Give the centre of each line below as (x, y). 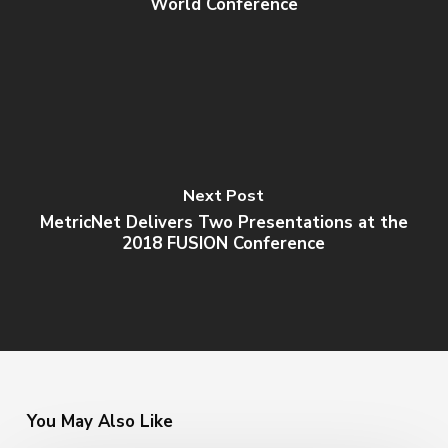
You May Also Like (99, 421)
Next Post (224, 196)
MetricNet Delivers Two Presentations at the (223, 222)
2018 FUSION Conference (224, 243)
